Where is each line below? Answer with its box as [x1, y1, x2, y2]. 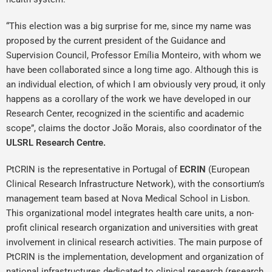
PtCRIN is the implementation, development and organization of [6, 251, 263, 262]
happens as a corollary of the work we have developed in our [6, 93, 251, 104]
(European [208, 164, 250, 175]
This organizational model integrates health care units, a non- [6, 208, 254, 219]
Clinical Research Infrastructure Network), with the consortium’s [6, 178, 265, 189]
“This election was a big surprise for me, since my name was [6, 21, 251, 32]
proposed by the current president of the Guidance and [6, 35, 225, 46]
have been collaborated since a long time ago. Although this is [6, 64, 259, 75]
